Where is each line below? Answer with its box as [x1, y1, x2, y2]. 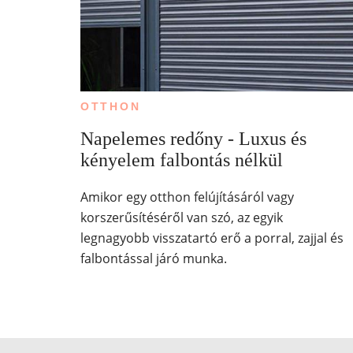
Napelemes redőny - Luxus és [80, 128, 307, 149]
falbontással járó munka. [80, 249, 227, 267]
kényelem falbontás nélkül [80, 149, 283, 170]
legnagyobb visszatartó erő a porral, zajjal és [80, 229, 344, 247]
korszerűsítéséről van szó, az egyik [80, 208, 283, 226]
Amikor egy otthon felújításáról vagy [80, 188, 294, 206]
